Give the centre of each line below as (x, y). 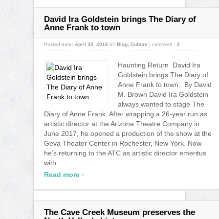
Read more (63, 174)
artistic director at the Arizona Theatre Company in (122, 123)
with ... (54, 163)
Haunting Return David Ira (159, 65)
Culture (139, 44)
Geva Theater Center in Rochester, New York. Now (123, 143)
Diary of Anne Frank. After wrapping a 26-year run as (126, 114)
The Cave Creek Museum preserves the (120, 212)
